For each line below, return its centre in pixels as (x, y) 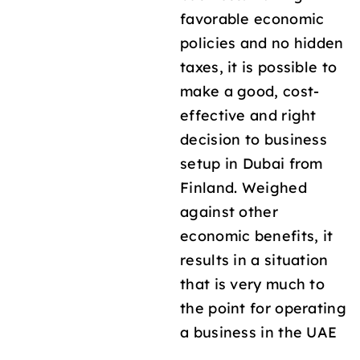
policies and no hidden (262, 42)
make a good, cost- (250, 90)
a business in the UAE (259, 331)
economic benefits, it (257, 235)
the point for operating (263, 307)
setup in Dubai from (252, 163)
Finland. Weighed (243, 187)
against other (229, 211)
